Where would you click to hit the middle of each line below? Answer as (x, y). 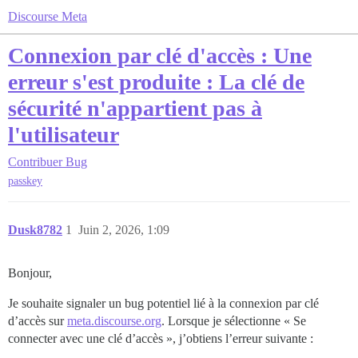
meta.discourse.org (114, 321)
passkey (25, 181)
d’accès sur (38, 321)
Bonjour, (30, 273)
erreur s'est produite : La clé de (156, 82)
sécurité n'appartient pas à (135, 108)
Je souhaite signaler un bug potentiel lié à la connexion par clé (163, 304)
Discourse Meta (48, 16)
